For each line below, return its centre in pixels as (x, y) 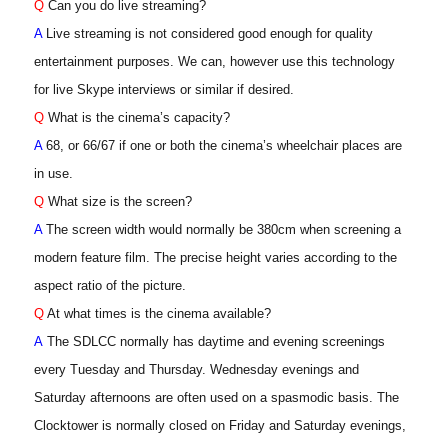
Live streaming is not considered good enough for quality (208, 34)
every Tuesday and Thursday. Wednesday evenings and (197, 370)
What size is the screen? (118, 202)
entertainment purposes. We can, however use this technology (215, 62)
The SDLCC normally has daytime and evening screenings (216, 342)
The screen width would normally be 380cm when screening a (222, 230)
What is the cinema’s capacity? (137, 118)
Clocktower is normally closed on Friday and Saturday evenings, (220, 426)
